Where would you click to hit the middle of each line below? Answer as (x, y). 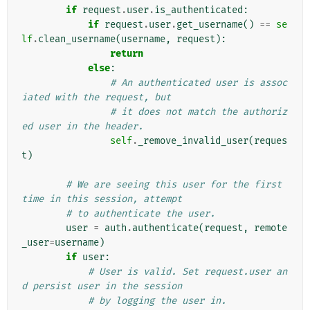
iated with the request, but (96, 98)
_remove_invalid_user (193, 141)
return (127, 54)
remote (271, 228)
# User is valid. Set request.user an (188, 272)
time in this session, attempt (102, 199)
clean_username (77, 39)
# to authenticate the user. (140, 214)
